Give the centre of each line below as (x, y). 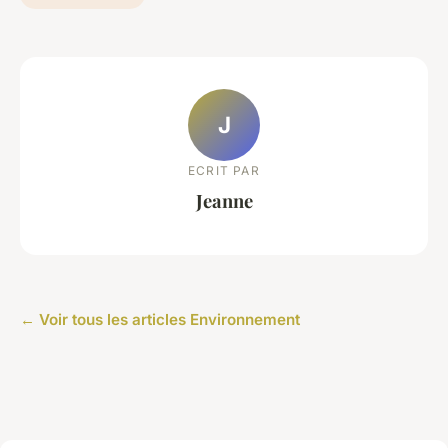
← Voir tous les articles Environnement (160, 319)
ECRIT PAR (224, 171)
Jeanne (224, 201)
